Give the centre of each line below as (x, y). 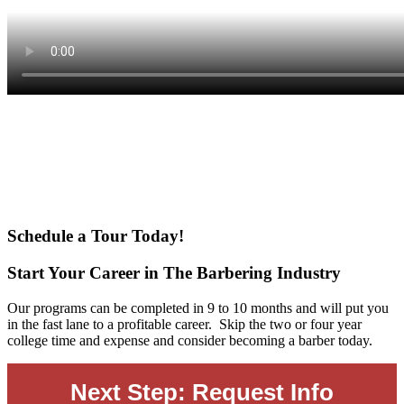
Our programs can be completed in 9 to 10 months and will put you (198, 308)
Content (43, 147)
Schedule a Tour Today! (96, 236)
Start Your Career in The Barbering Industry (174, 273)
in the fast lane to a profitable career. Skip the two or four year (184, 324)
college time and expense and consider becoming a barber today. (190, 340)
